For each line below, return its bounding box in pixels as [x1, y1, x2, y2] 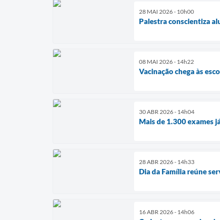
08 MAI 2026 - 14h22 [139, 57, 194, 65]
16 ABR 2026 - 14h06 [139, 208, 194, 216]
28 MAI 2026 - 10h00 [139, 7, 194, 15]
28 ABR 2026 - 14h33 [139, 158, 194, 165]
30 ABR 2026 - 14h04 [139, 108, 194, 115]
